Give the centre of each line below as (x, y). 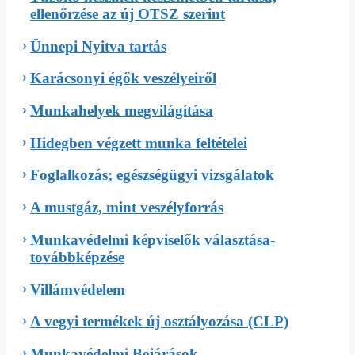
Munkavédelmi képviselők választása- (153, 239)
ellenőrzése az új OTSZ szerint (128, 13)
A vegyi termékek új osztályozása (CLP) (159, 322)
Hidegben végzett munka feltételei (139, 143)
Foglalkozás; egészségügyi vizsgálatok (152, 175)
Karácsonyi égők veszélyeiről (123, 78)
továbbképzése (77, 257)
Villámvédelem (78, 289)
